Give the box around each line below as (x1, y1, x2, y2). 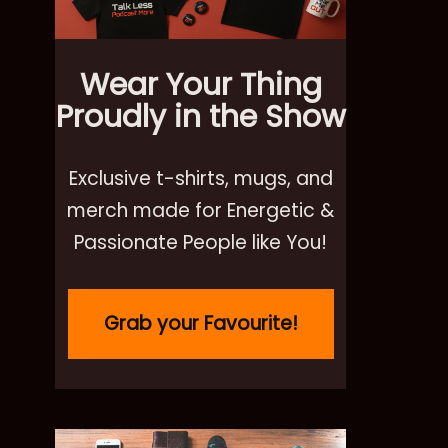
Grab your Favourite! (103, 310, 298, 338)
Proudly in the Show (55, 96, 346, 139)
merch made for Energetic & (67, 197, 334, 225)
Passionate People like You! (74, 229, 327, 257)
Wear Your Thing (79, 64, 322, 107)
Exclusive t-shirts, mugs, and (68, 165, 333, 193)
